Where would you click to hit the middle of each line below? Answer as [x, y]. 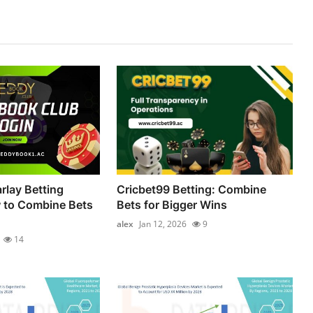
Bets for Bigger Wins [172, 204]
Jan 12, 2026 [163, 224]
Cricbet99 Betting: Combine [192, 189]
